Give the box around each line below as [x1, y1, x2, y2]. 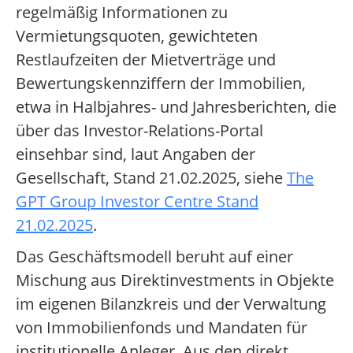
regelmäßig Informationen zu [16, 2, 228, 24]
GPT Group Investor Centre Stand [16, 191, 258, 213]
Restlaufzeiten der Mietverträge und [16, 49, 276, 71]
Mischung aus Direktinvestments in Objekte [16, 269, 334, 292]
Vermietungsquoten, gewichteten [16, 25, 258, 47]
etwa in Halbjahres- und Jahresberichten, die [16, 96, 336, 118]
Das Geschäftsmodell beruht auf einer [16, 246, 293, 268]
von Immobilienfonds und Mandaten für [16, 317, 307, 339]
